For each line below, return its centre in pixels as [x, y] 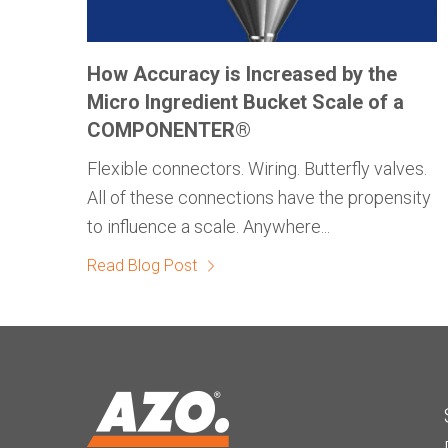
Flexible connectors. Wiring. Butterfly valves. [257, 169]
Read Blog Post [142, 266]
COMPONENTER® [169, 130]
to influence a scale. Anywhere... [208, 227]
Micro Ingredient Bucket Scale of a [245, 102]
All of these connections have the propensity [259, 198]
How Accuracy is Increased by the [242, 74]
